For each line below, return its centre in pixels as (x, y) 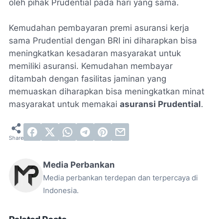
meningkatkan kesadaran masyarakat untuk (95, 54)
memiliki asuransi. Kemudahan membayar (91, 66)
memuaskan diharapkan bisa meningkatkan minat (107, 92)
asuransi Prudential (160, 104)
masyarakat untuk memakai (64, 104)
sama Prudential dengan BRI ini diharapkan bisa (103, 41)
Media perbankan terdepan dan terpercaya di (120, 178)
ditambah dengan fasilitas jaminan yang (88, 79)
